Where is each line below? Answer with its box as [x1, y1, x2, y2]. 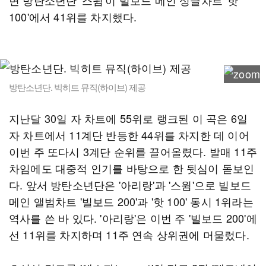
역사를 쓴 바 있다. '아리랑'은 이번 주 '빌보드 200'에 [9, 210, 257, 226]
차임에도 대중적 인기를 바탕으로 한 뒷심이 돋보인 [9, 160, 255, 176]
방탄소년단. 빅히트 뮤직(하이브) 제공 [9, 81, 145, 93]
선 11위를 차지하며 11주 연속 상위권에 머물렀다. [9, 227, 249, 242]
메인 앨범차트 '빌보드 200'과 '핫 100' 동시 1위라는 [9, 194, 254, 209]
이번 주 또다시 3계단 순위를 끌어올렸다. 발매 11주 [9, 144, 257, 159]
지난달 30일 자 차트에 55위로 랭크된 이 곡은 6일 [9, 110, 248, 126]
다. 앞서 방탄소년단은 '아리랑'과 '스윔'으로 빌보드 [9, 177, 251, 192]
